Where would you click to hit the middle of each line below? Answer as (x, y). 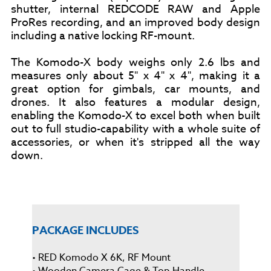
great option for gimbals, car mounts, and (135, 89)
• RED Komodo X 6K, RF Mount (101, 257)
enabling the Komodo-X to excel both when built (135, 116)
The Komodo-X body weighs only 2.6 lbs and (135, 62)
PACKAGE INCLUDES (85, 230)
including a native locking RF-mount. (103, 36)
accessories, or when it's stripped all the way (135, 142)
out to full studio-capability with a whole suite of (135, 129)
